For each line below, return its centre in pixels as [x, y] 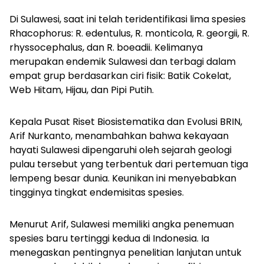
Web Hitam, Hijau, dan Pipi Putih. [82, 90]
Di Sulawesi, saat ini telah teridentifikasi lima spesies [128, 19]
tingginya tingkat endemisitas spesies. [97, 193]
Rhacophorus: [42, 34]
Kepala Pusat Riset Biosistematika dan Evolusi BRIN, [126, 122]
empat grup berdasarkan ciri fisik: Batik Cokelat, [120, 76]
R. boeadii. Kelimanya [155, 48]
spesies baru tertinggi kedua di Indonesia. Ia [109, 239]
